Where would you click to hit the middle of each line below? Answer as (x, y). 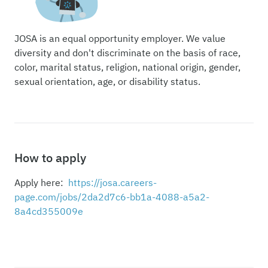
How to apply (50, 158)
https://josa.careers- (112, 183)
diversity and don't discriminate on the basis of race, (127, 53)
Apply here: (41, 183)
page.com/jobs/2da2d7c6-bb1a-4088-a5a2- (112, 197)
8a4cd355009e (49, 211)
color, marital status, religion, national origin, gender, (127, 67)
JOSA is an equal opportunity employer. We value (120, 39)
